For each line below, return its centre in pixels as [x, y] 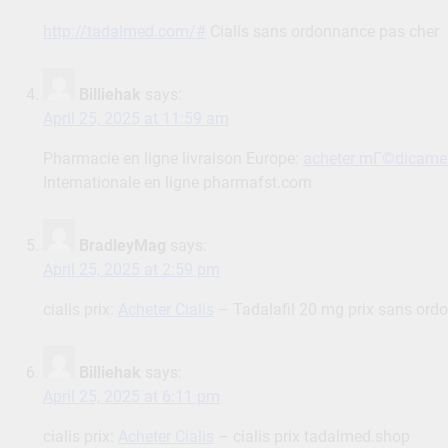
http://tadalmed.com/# [124, 32]
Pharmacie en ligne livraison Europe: [172, 159]
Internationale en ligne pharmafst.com [177, 183]
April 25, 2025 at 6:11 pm [131, 397]
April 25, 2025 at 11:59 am [135, 119]
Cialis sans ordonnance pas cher [322, 32]
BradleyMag [122, 246]
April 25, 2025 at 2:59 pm [131, 270]
